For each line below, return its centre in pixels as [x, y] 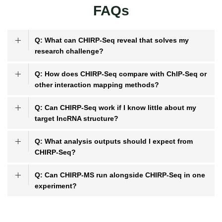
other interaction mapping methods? [97, 85]
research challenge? [69, 51]
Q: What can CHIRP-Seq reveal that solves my [112, 40]
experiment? [56, 186]
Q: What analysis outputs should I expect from [114, 141]
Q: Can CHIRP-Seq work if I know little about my [115, 108]
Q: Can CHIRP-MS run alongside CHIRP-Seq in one [120, 175]
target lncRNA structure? [77, 118]
